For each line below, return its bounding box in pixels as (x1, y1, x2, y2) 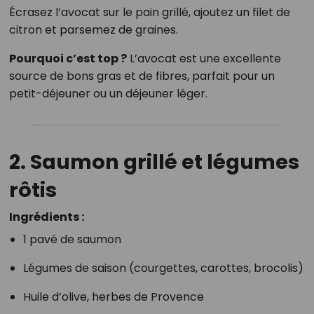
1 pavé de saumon (22, 231, 121, 248)
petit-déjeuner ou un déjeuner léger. (8, 86, 207, 102)
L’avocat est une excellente (126, 50, 281, 67)
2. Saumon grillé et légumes (8, 148, 299, 177)
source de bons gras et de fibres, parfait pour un (8, 68, 275, 85)
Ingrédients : (8, 209, 84, 226)
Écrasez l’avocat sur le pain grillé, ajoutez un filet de (8, 4, 290, 21)
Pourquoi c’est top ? (8, 50, 127, 67)
